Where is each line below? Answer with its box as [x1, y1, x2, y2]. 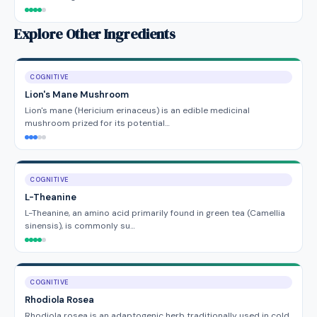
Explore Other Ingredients [14, 24, 175, 44]
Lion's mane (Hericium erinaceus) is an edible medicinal [25, 105, 250, 116]
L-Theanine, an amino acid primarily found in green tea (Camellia [25, 207, 285, 219]
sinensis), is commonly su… [25, 220, 135, 231]
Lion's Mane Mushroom [25, 88, 129, 100]
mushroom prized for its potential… [25, 117, 170, 129]
